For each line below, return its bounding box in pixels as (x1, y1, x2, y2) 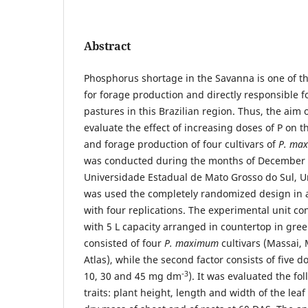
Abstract (84, 38, 131, 54)
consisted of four (84, 236, 164, 250)
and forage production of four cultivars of (84, 137, 278, 151)
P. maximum (164, 236, 219, 250)
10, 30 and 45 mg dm (84, 269, 181, 283)
